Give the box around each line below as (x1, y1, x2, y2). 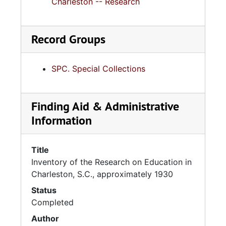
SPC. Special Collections (51, 64, 145, 74)
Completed (31, 197, 74, 207)
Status (31, 185, 56, 195)
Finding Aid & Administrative (31, 98, 179, 114)
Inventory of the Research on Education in (31, 157, 192, 167)
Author (31, 213, 59, 223)
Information (31, 112, 92, 128)
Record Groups (31, 31, 105, 47)
